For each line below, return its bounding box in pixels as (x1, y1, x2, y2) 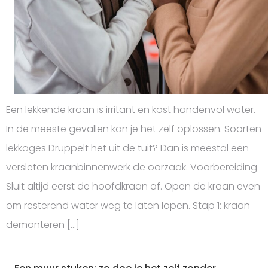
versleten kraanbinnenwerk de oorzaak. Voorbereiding (6, 160, 257, 174)
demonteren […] (6, 217, 80, 232)
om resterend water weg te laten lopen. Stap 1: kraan (6, 198, 250, 212)
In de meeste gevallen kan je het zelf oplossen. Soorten (6, 121, 261, 136)
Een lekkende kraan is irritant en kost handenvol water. (6, 102, 255, 117)
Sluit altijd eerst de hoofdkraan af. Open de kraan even (6, 179, 260, 193)
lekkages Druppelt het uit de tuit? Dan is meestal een (6, 141, 249, 155)
